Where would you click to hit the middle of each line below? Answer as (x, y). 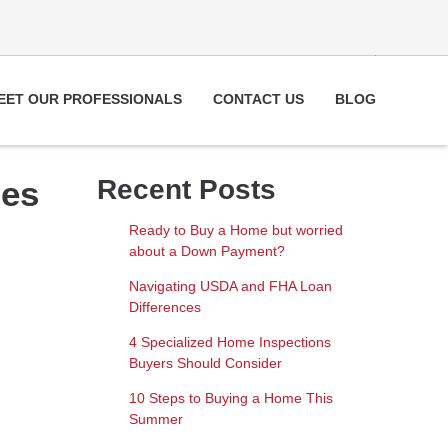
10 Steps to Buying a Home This (230, 397)
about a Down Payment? (206, 250)
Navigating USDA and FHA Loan (230, 285)
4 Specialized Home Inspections (229, 341)
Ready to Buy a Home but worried (235, 229)
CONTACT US (259, 99)
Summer (155, 418)
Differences (164, 306)
